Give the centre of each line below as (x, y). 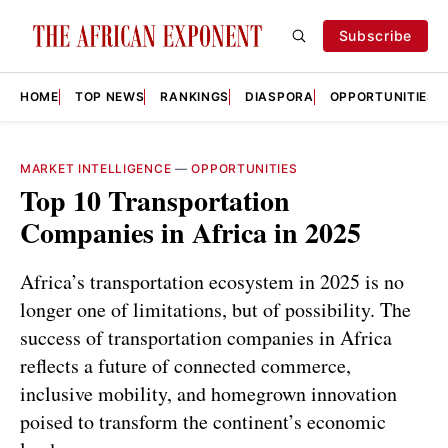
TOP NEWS (109, 96)
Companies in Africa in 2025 (190, 232)
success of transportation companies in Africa (206, 337)
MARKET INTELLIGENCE (96, 168)
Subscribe (375, 35)
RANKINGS (195, 96)
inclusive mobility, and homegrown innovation (208, 393)
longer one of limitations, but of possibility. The (215, 309)
